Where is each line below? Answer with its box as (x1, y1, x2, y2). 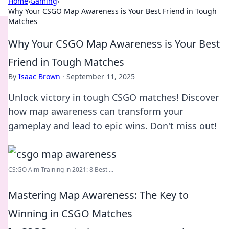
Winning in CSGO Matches (8, 207, 132, 220)
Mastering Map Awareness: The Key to (8, 188, 189, 202)
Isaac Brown (18, 72, 60, 81)
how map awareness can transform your (8, 105, 183, 118)
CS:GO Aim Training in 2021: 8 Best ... (8, 165, 113, 174)
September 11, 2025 (66, 72, 135, 81)
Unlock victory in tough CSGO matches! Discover (8, 91, 219, 103)
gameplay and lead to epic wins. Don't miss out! (8, 120, 217, 132)
